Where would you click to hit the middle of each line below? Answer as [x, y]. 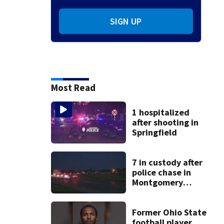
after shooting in [165, 122]
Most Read [73, 87]
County [147, 192]
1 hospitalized [161, 112]
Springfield [155, 132]
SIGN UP [126, 21]
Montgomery [158, 182]
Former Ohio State [169, 212]
